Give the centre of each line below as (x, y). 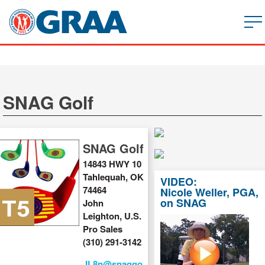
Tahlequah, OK (113, 177)
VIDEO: (179, 182)
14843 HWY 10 (112, 164)
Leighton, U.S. (112, 216)
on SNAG (184, 203)
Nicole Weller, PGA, (210, 192)
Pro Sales (102, 229)
